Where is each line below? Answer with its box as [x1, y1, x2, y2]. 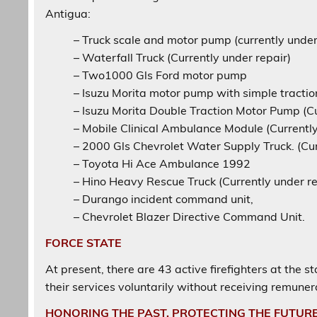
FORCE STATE [45, 236, 122, 250]
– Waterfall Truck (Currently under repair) [74, 50, 292, 65]
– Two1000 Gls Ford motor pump [74, 68, 248, 83]
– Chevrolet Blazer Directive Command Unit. [74, 209, 306, 224]
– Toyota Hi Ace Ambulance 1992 [74, 156, 251, 171]
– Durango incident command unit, [74, 192, 254, 207]
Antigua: [45, 6, 91, 21]
